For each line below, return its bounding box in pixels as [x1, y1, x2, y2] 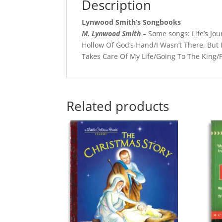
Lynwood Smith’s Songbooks [82, 17, 181, 27]
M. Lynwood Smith [82, 28, 141, 38]
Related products [66, 97, 169, 115]
